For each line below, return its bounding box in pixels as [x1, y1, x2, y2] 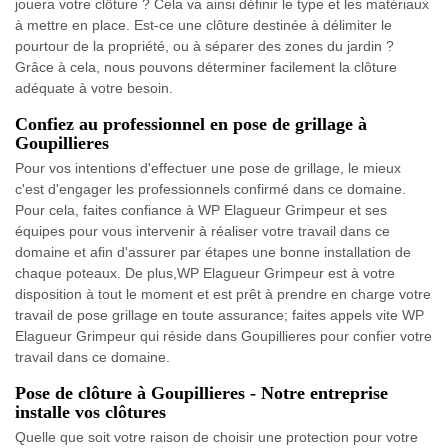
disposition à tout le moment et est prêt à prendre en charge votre [15, 286, 431, 303]
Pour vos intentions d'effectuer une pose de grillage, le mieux [15, 160, 401, 177]
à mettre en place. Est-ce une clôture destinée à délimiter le [15, 17, 392, 34]
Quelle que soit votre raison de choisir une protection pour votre [15, 429, 418, 446]
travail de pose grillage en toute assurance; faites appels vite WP [15, 307, 424, 324]
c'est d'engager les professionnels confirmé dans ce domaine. [15, 181, 406, 198]
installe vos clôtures [15, 402, 166, 423]
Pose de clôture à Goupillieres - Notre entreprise [15, 383, 388, 404]
